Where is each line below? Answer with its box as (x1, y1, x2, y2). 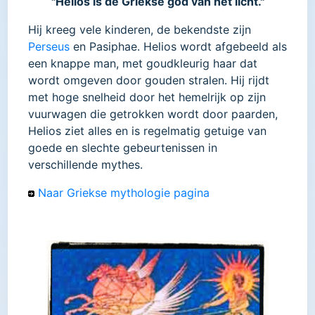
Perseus (28, 39, 70, 53)
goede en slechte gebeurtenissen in (28, 140, 217, 155)
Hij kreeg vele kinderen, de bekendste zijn (28, 22, 251, 37)
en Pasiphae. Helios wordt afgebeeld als (70, 39, 287, 53)
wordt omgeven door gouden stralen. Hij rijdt (28, 72, 269, 87)
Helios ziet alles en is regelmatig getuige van (28, 123, 266, 138)
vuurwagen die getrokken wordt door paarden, (28, 106, 278, 121)
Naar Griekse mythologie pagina (38, 185, 210, 200)
